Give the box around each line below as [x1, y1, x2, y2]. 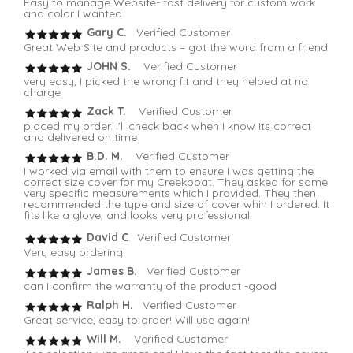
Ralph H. [84, 298, 133, 313]
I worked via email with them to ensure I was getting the [24, 164, 314, 179]
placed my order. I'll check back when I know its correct [24, 119, 311, 134]
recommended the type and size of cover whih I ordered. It [24, 197, 329, 212]
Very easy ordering [24, 245, 123, 260]
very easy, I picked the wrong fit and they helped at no [24, 74, 308, 89]
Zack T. [84, 104, 132, 119]
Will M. [84, 332, 124, 347]
